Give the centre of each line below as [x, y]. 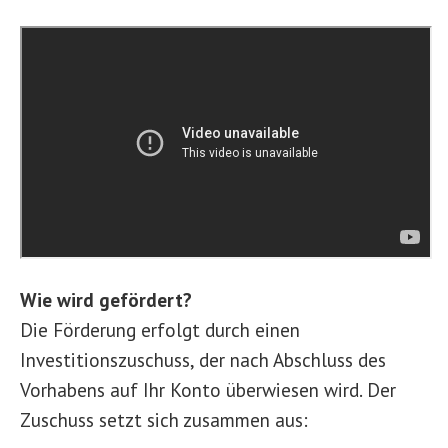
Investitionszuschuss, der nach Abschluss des [203, 360]
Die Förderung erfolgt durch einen [160, 330]
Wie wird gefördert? [106, 300]
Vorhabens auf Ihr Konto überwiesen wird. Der [208, 390]
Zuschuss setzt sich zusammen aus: [164, 420]
